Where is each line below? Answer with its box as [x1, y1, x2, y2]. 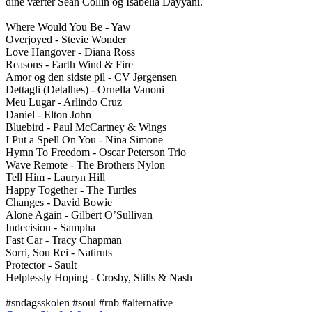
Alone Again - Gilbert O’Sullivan [6, 208, 155, 221]
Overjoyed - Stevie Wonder [6, 33, 129, 45]
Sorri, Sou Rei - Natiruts [6, 246, 115, 258]
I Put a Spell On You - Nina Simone [6, 133, 163, 146]
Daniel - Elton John [6, 108, 94, 120]
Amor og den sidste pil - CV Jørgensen [6, 70, 180, 83]
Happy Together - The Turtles [6, 183, 136, 196]
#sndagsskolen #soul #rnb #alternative [6, 296, 173, 309]
